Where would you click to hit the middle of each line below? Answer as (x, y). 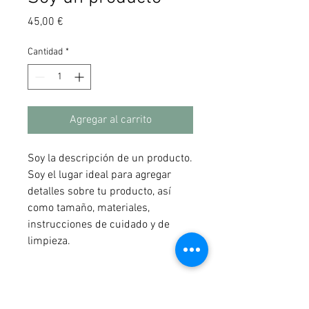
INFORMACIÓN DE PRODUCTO (79, 285)
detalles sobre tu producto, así (99, 192)
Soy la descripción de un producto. (110, 159)
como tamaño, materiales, (89, 208)
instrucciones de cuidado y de (99, 225)
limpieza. (49, 241)
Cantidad (45, 52)
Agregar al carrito (110, 120)
